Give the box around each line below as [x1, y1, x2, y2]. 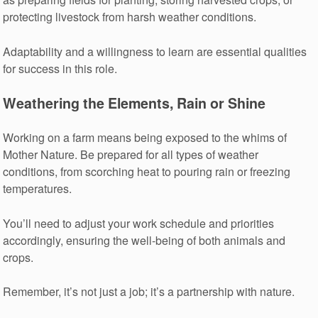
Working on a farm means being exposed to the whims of [3, 128, 287, 146]
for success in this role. [3, 60, 118, 77]
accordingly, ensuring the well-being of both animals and [3, 231, 286, 248]
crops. [3, 248, 34, 265]
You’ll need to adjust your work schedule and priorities [3, 214, 275, 231]
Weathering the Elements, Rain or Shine [3, 93, 266, 114]
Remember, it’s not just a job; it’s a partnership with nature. [3, 283, 295, 300]
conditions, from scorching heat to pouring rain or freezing [3, 163, 291, 180]
